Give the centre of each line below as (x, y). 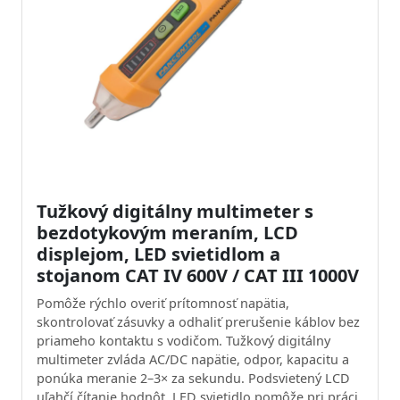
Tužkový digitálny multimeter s (175, 211)
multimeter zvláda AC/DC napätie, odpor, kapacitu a (193, 359)
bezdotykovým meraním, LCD (167, 233)
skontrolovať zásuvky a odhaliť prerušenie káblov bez (198, 322)
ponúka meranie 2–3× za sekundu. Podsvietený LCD (193, 378)
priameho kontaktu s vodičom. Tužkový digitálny (183, 341)
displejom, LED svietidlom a (158, 254)
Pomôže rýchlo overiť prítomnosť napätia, (163, 303)
